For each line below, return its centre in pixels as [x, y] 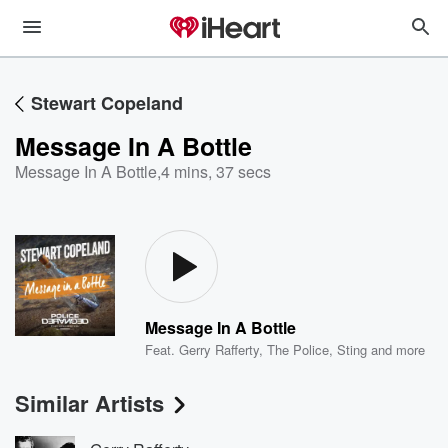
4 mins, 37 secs [216, 171]
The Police [298, 349]
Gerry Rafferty [219, 349]
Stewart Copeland [107, 103]
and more [396, 349]
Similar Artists [89, 403]
